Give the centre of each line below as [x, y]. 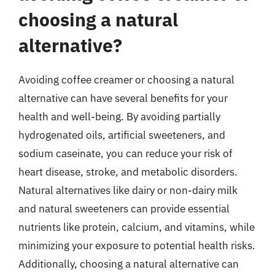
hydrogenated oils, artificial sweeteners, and [122, 135]
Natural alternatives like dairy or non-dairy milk [128, 190]
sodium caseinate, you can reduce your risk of [126, 153]
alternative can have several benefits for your [123, 98]
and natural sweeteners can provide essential [124, 208]
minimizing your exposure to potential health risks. [137, 245]
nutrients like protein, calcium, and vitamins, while [137, 227]
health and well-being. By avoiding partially [119, 116]
